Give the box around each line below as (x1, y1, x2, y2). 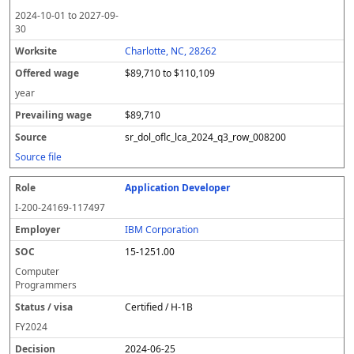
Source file (15, 150, 62, 164)
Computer (15, 265, 59, 278)
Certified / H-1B (125, 300, 194, 314)
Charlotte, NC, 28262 (125, 44, 217, 58)
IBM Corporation (125, 223, 199, 236)
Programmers (15, 278, 77, 292)
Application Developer (125, 181, 231, 194)
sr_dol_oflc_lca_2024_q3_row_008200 (125, 130, 287, 144)
